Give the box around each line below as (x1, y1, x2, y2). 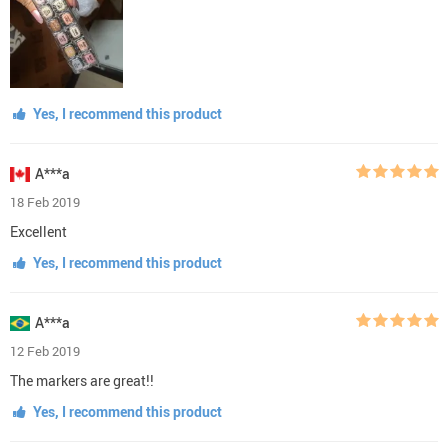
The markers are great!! (10, 370, 154, 390)
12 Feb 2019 (10, 341, 80, 360)
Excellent (10, 221, 67, 241)
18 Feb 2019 (10, 192, 80, 211)
